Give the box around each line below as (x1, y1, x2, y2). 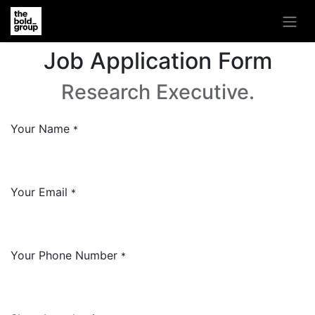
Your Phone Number (11, 247, 117, 262)
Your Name (11, 121, 70, 136)
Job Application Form (43, 46, 272, 75)
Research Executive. (60, 79, 255, 104)
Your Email (11, 184, 67, 199)
